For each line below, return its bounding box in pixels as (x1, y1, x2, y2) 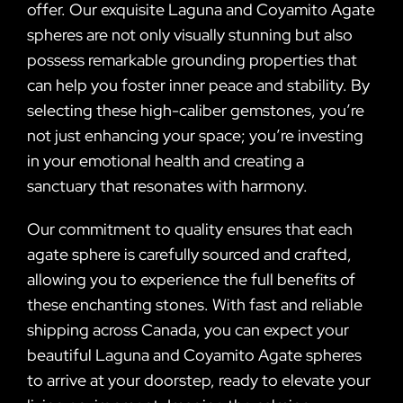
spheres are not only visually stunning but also (27, 23, 353, 45)
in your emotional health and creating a (27, 149, 304, 171)
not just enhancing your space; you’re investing (27, 124, 363, 146)
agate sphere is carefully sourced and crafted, (27, 243, 352, 264)
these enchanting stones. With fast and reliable (27, 293, 363, 315)
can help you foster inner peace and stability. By (27, 74, 370, 95)
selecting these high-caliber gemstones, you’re (27, 99, 364, 121)
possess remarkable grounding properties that (27, 49, 357, 70)
